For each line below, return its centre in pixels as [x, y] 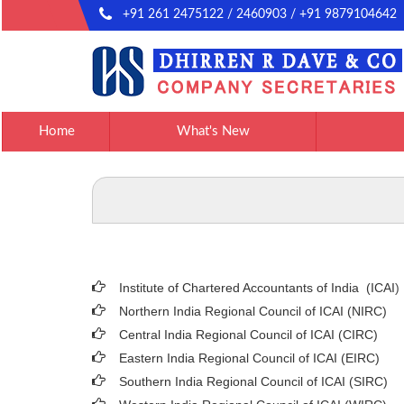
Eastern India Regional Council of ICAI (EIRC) [249, 358]
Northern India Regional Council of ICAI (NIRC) [253, 311]
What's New [213, 131]
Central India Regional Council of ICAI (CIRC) [248, 335]
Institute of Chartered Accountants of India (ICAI [257, 288]
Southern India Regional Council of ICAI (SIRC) [253, 381]
